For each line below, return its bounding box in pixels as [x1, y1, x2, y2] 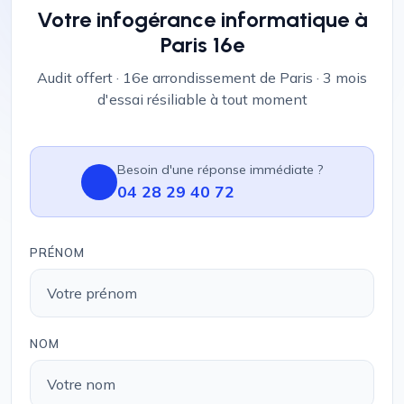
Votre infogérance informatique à [36, 6, 368, 32]
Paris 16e [160, 32, 244, 58]
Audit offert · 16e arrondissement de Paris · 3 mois [37, 69, 367, 87]
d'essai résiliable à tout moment [96, 90, 308, 108]
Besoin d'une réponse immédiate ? [116, 161, 324, 178]
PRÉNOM [30, 245, 85, 260]
